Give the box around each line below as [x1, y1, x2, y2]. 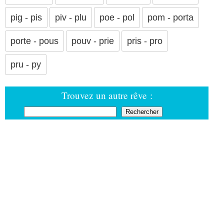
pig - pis [10, 12, 42, 22]
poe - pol [99, 12, 134, 22]
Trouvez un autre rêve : [61, 88, 152, 101]
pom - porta [147, 12, 193, 22]
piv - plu [55, 12, 86, 22]
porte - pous [10, 35, 58, 46]
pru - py [10, 59, 41, 69]
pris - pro [127, 35, 162, 46]
